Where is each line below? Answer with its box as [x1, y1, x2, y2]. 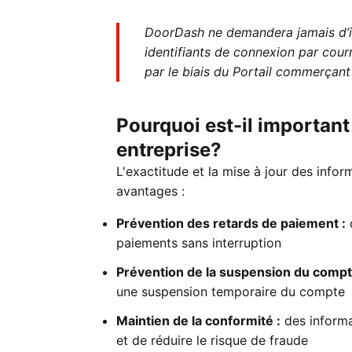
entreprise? [116, 138, 222, 161]
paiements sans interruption [116, 235, 281, 251]
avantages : [116, 183, 185, 199]
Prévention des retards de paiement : [116, 215, 346, 231]
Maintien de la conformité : [116, 313, 280, 328]
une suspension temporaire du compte [116, 284, 345, 299]
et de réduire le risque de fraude [116, 332, 308, 348]
